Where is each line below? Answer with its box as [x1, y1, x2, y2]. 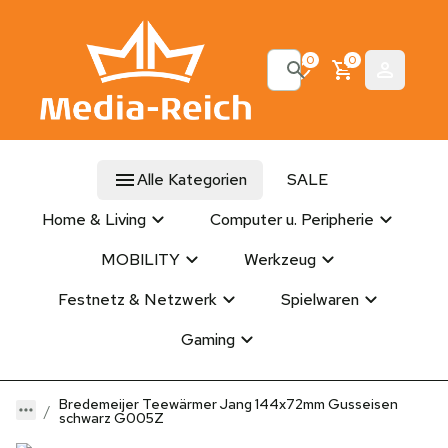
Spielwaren [280, 289, 359, 310]
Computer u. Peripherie [210, 209, 374, 230]
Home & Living [42, 209, 146, 230]
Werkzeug [243, 249, 316, 270]
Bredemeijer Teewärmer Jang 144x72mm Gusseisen [59, 395, 398, 413]
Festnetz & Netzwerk [57, 289, 217, 310]
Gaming [181, 329, 235, 350]
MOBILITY [100, 249, 180, 270]
